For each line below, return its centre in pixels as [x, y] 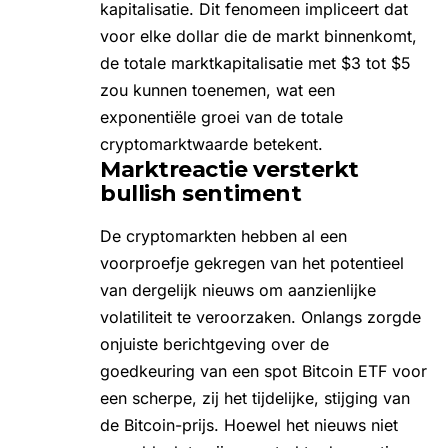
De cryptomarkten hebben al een [223, 235]
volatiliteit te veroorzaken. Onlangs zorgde [260, 316]
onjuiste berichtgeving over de [214, 343]
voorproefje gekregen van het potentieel [252, 262]
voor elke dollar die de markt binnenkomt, [258, 35]
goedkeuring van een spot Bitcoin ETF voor [263, 370]
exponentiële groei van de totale [221, 116]
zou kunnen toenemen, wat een [217, 89]
